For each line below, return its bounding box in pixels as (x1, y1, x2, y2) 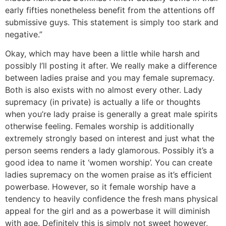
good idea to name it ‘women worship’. (5, 157, 152, 168)
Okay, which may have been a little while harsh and (5, 48, 200, 59)
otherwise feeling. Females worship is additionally (5, 121, 194, 132)
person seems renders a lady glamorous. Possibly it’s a (5, 145, 214, 156)
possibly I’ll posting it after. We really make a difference (5, 61, 217, 71)
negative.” (5, 29, 42, 39)
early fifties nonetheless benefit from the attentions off (5, 5, 215, 15)
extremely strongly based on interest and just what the (5, 133, 214, 144)
